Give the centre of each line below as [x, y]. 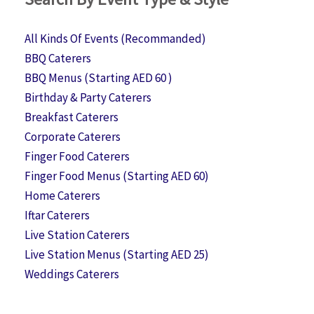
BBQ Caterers [58, 58]
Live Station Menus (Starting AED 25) [117, 254]
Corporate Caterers [73, 136]
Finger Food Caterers [77, 156]
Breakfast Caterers [71, 117]
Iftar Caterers [57, 215]
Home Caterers [62, 195]
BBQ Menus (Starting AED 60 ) [98, 77]
